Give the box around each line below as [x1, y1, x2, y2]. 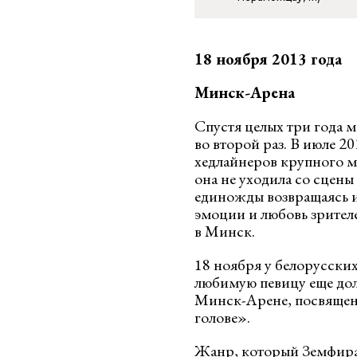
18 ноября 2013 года [194, 49, 342, 69]
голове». [194, 307, 250, 328]
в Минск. [194, 221, 255, 241]
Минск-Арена [194, 82, 295, 103]
